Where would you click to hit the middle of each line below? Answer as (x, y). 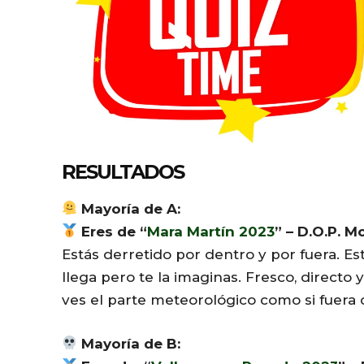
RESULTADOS (123, 171)
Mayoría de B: (129, 343)
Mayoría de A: (129, 208)
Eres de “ (115, 231)
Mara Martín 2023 (211, 231)
